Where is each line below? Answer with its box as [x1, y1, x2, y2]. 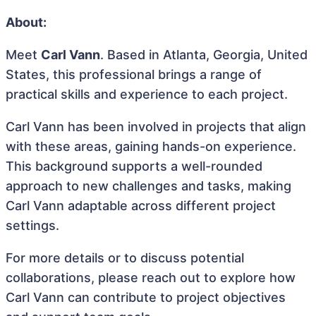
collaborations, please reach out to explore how [6, 270, 296, 285]
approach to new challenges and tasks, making [6, 178, 291, 193]
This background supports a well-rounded [6, 159, 262, 174]
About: [6, 15, 47, 30]
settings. [6, 218, 59, 233]
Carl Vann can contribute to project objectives [6, 290, 286, 305]
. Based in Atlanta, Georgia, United [100, 47, 308, 62]
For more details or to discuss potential [6, 250, 244, 265]
